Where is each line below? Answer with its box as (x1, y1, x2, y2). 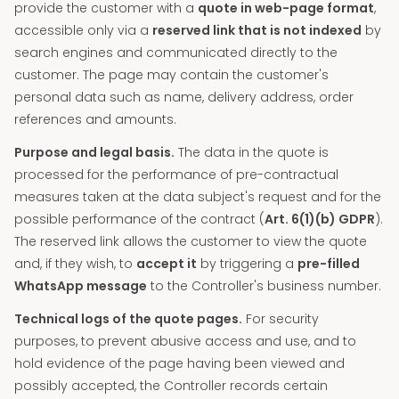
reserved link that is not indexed (152, 21, 362, 39)
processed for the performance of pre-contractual (14, 166, 338, 183)
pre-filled (297, 255, 360, 273)
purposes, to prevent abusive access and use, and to (14, 332, 356, 350)
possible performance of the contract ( (14, 210, 265, 228)
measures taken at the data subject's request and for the (14, 188, 381, 206)
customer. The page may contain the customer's (14, 66, 329, 84)
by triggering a (197, 255, 297, 273)
